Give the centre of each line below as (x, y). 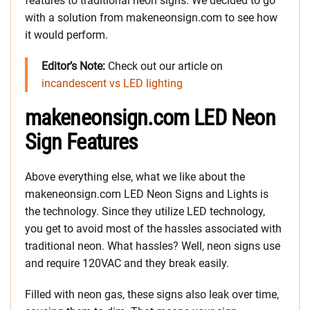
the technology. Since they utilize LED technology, (145, 212)
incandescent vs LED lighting (112, 84)
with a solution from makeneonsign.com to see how (151, 18)
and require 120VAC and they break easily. (127, 264)
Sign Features (82, 142)
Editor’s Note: (73, 66)
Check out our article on (164, 66)
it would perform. (66, 35)
